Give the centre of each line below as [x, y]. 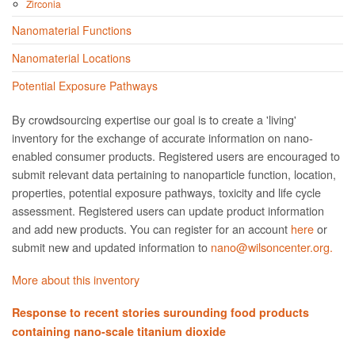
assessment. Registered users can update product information [168, 211]
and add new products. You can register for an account [151, 229]
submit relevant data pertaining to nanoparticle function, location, [174, 174]
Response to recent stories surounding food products [160, 313]
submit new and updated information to [111, 247]
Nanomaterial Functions [72, 30]
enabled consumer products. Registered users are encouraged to [176, 156]
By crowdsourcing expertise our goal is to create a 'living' [154, 120]
